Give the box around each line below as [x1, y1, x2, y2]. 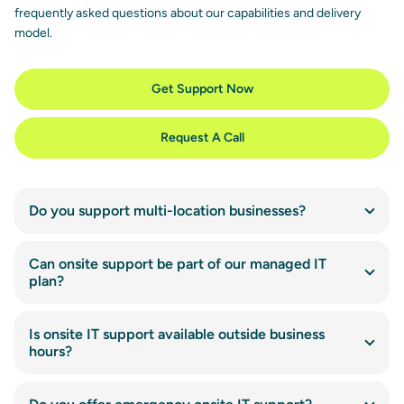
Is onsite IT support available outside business [29, 326, 325, 344]
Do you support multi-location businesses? [29, 202, 306, 220]
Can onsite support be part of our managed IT [29, 255, 326, 273]
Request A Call [160, 130, 244, 146]
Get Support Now [151, 81, 253, 97]
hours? [29, 343, 72, 361]
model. [14, 25, 52, 41]
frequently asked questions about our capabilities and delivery [14, 5, 361, 22]
